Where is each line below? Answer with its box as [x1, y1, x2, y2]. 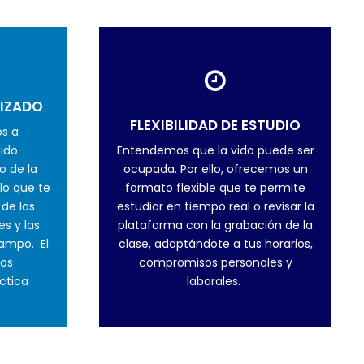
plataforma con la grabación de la [118, 216, 313, 233]
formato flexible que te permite [125, 179, 305, 196]
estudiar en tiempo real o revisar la [116, 197, 314, 214]
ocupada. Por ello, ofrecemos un [123, 160, 308, 177]
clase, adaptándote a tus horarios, [118, 235, 313, 252]
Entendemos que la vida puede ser [116, 141, 314, 158]
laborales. [187, 272, 244, 289]
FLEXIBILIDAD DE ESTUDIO [130, 115, 301, 135]
